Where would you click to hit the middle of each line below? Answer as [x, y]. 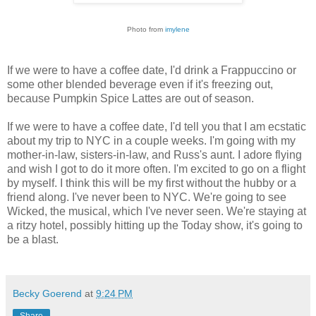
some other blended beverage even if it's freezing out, [140, 85]
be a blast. [33, 240]
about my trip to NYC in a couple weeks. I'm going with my [151, 141]
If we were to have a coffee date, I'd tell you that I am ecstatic [157, 127]
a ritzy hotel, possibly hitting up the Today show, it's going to [155, 226]
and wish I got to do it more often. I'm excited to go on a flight [156, 169]
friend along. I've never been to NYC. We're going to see [147, 197]
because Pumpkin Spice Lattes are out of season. [130, 99]
